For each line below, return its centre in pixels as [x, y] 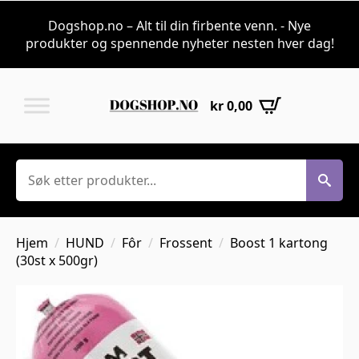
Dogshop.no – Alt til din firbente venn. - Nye [179, 26]
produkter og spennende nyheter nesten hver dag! [179, 43]
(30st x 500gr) [57, 260]
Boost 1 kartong [279, 243]
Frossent [186, 243]
